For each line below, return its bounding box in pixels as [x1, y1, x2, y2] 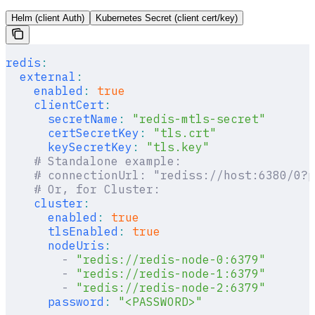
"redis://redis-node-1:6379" [69, 266, 266, 281]
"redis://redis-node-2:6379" [69, 281, 266, 295]
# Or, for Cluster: [6, 182, 160, 197]
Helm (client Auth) [11, 13, 84, 24]
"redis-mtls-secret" [125, 112, 266, 127]
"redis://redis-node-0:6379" [69, 252, 266, 267]
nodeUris [6, 238, 104, 253]
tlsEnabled [6, 224, 118, 239]
